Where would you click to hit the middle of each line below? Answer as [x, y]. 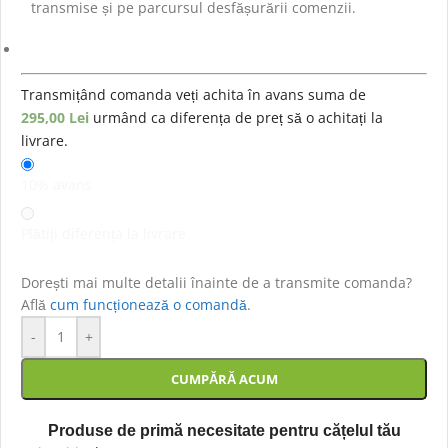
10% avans [56, 185]
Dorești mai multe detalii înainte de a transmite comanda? [216, 283]
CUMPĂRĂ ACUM [224, 379]
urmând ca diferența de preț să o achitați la [238, 117]
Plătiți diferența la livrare [103, 234]
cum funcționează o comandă [148, 305]
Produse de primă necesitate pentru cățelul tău [224, 431]
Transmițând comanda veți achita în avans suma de [193, 94]
